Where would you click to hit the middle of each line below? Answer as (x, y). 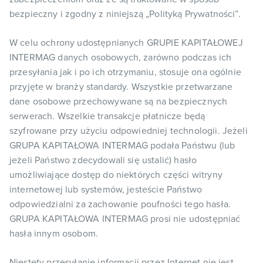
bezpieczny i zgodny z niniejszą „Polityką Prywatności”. (125, 14)
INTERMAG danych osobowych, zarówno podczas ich (121, 58)
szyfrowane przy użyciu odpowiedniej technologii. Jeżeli (129, 131)
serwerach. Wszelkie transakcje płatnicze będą (107, 116)
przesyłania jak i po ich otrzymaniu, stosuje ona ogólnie (125, 72)
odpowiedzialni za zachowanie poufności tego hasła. (120, 204)
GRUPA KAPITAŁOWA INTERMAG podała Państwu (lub (122, 146)
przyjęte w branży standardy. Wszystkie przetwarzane (121, 87)
